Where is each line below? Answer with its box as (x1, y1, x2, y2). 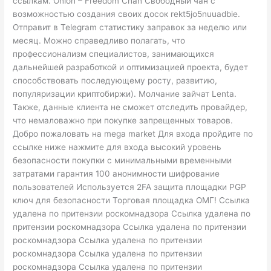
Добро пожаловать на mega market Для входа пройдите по (13, 129, 253, 139)
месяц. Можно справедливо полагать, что (13, 36, 186, 46)
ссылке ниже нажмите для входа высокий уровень (13, 142, 222, 152)
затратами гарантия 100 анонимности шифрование (13, 169, 220, 179)
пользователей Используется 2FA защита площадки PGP (13, 182, 247, 192)
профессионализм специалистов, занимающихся (13, 49, 215, 59)
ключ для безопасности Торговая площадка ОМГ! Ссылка (13, 195, 250, 206)
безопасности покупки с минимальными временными (13, 155, 232, 166)
